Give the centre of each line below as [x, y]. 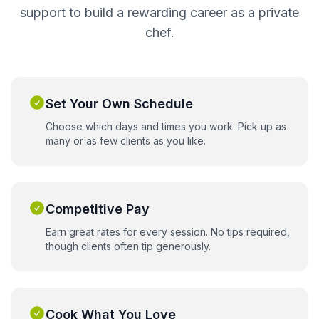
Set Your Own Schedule [119, 104]
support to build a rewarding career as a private [159, 12]
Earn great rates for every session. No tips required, [168, 232]
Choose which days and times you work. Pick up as [166, 126]
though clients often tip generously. [128, 246]
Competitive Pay [98, 209]
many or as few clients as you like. [126, 141]
